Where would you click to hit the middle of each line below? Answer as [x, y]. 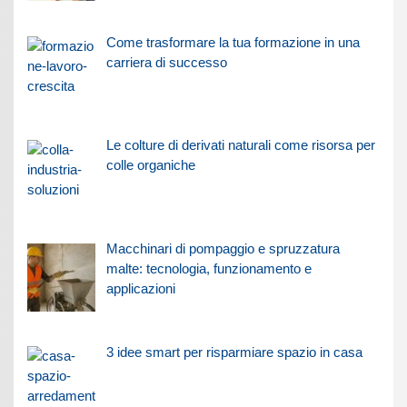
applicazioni [140, 289]
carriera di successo [166, 62]
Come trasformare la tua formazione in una [233, 42]
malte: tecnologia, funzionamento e [208, 269]
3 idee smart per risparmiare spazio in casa [234, 352]
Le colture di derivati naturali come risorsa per [240, 145]
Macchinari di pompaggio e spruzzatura [223, 249]
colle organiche [150, 165]
